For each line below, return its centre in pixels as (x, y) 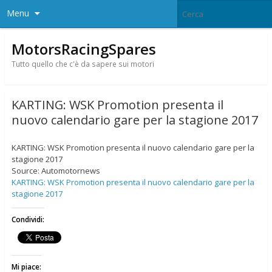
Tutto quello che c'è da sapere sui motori (83, 64)
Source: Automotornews (56, 171)
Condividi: (28, 220)
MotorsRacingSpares (83, 49)
